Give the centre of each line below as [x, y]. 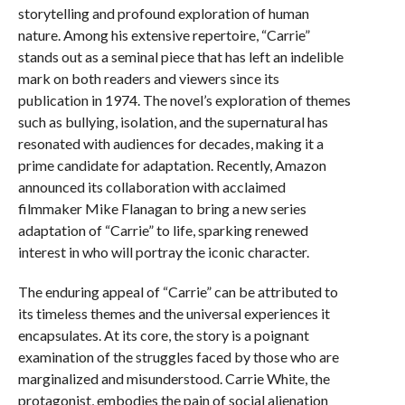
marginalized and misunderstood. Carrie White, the [174, 378]
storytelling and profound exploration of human [163, 13]
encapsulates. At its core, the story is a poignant [163, 335]
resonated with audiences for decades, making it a [170, 143]
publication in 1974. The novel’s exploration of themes [184, 100]
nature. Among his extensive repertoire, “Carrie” [164, 35]
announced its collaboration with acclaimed [151, 187]
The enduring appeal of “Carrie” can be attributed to [178, 292]
